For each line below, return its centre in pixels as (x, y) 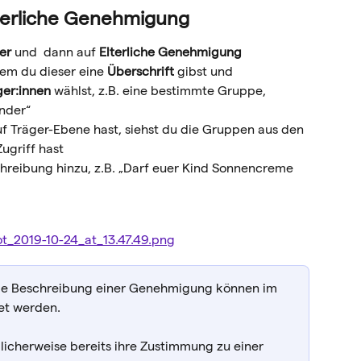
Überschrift (141, 72)
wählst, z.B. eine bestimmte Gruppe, (160, 91)
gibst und (205, 72)
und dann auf (55, 52)
